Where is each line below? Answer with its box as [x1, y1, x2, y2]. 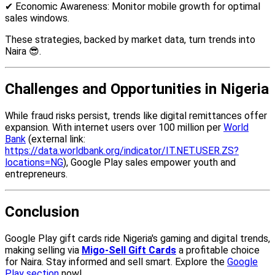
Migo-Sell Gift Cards [82, 244, 176, 256]
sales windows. [5, 12, 69, 25]
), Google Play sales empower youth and [63, 157, 236, 169]
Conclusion [5, 203, 79, 221]
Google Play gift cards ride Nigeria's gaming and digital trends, [5, 232, 270, 244]
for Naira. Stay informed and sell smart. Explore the [5, 255, 227, 268]
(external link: [26, 133, 85, 145]
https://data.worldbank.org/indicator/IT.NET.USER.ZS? [5, 145, 239, 157]
